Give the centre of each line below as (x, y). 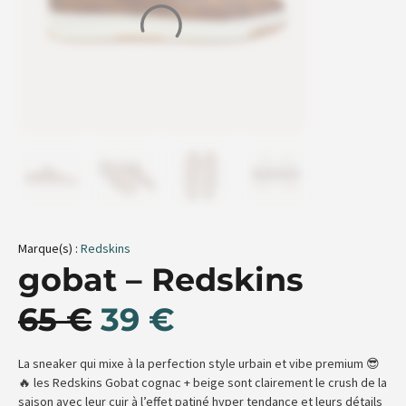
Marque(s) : (49, 249)
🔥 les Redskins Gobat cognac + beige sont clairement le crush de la (203, 383)
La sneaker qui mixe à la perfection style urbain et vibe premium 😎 (199, 364)
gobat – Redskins (161, 280)
